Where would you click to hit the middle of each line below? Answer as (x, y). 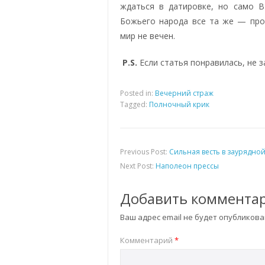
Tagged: (135, 104)
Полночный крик (179, 104)
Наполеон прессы (187, 166)
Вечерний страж (184, 93)
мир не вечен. (148, 35)
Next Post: (138, 166)
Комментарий (147, 240)
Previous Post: (145, 151)
